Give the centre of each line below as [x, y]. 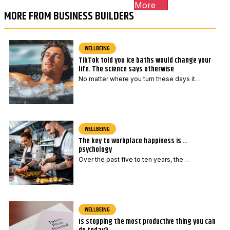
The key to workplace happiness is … [133, 141]
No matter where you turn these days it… [139, 79]
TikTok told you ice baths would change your [145, 61]
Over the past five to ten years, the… [133, 160]
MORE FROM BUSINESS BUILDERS [69, 17]
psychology [95, 150]
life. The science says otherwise [126, 69]
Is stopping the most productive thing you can [147, 222]
